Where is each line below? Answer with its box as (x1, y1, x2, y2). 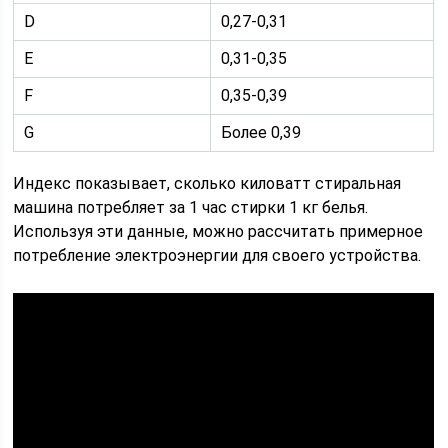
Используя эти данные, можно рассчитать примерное (13, 222, 424, 241)
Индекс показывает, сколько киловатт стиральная (13, 174, 402, 193)
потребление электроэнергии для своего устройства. (13, 246, 422, 265)
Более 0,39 (221, 123, 302, 142)
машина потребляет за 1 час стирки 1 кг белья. (13, 198, 369, 217)
